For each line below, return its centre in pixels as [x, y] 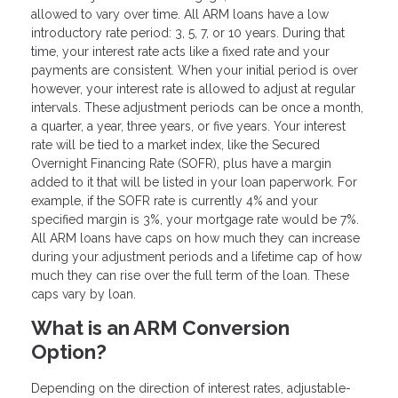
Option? [69, 352]
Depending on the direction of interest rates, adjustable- [191, 389]
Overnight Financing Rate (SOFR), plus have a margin [181, 164]
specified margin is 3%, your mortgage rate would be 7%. [195, 220]
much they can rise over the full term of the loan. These [190, 276]
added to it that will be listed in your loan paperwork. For [194, 183]
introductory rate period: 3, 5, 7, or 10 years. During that [188, 33]
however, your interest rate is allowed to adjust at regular [193, 89]
